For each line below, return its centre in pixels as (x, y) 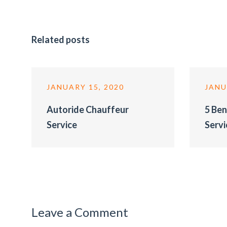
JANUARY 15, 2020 (85, 87)
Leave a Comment (80, 212)
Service (62, 125)
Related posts (61, 40)
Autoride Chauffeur (88, 109)
